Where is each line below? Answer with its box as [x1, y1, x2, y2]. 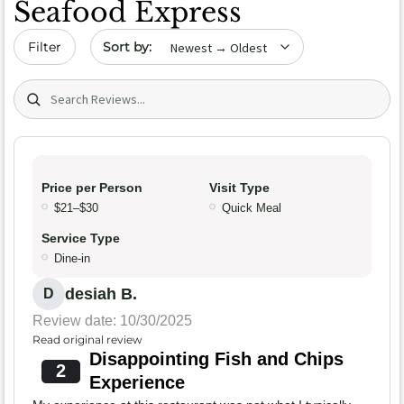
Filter [28, 39, 61, 56]
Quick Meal [222, 200, 281, 215]
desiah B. [65, 284, 137, 303]
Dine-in [54, 251, 90, 265]
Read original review [32, 332, 142, 346]
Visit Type [209, 179, 270, 195]
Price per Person [41, 179, 142, 195]
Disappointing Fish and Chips [88, 348, 344, 369]
